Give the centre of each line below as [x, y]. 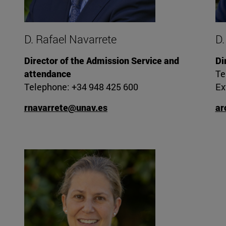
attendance [47, 74]
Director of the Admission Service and [101, 61]
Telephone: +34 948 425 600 [81, 87]
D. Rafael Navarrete [70, 39]
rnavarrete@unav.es [66, 108]
